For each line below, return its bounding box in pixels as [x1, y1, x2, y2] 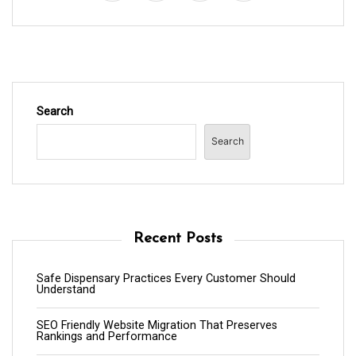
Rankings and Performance [37, 329, 177, 343]
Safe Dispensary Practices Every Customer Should [37, 271, 296, 285]
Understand [37, 282, 95, 296]
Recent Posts [133, 230, 222, 246]
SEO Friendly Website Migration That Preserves [37, 318, 277, 332]
